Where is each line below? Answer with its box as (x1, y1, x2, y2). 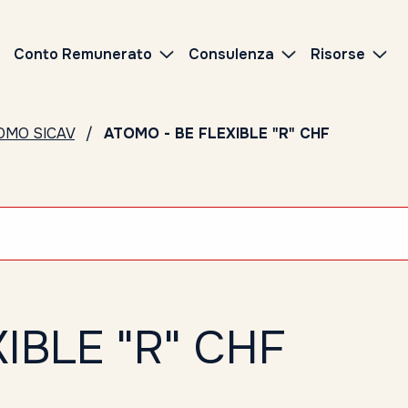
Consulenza (189, 45, 274, 64)
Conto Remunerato (14, 45, 152, 64)
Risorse (311, 45, 365, 64)
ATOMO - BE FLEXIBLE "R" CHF (104, 124, 330, 143)
